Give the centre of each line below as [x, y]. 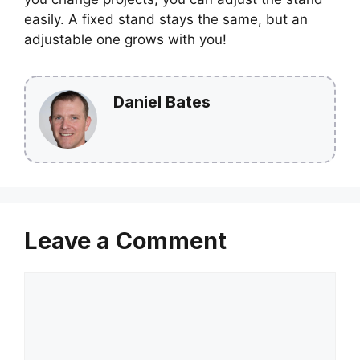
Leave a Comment [125, 240]
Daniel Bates [162, 102]
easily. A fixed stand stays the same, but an [166, 19]
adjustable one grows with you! [125, 39]
